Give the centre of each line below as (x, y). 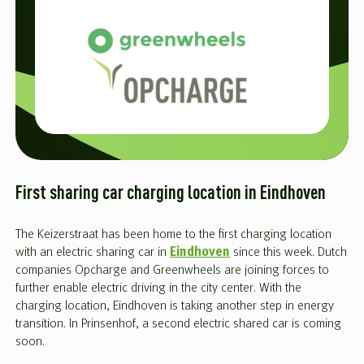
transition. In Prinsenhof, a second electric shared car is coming (178, 324)
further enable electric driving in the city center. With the (158, 288)
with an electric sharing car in (93, 252)
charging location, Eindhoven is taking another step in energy (175, 306)
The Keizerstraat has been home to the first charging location (173, 234)
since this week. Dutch (288, 252)
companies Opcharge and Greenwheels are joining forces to (172, 270)
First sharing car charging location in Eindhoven (171, 194)
